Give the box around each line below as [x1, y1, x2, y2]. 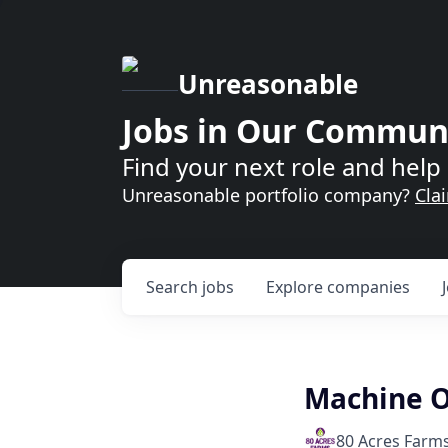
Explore [266, 276, 327, 298]
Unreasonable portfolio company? [122, 183, 415, 207]
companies [327, 276, 410, 298]
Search [146, 276, 202, 298]
